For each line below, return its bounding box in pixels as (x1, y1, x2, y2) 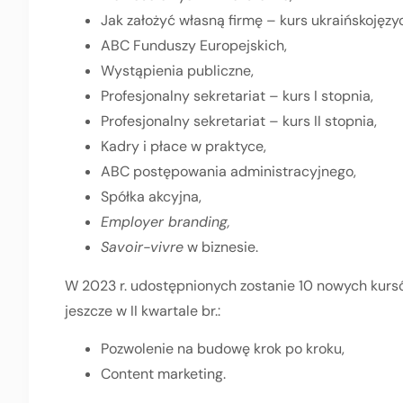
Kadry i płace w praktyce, (101, 136, 266, 156)
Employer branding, (101, 211, 230, 231)
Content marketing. (101, 364, 226, 384)
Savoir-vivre (101, 237, 184, 256)
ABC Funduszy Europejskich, (101, 35, 287, 55)
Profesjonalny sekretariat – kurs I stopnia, (101, 85, 373, 105)
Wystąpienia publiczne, (101, 60, 254, 80)
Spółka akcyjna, (101, 186, 201, 206)
